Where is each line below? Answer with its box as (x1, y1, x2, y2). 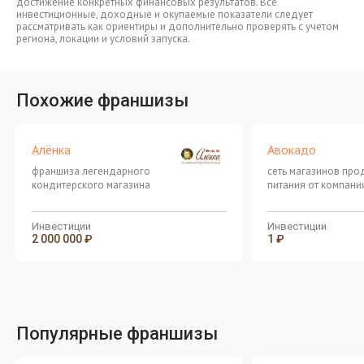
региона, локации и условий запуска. (16, 32, 190, 45)
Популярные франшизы (16, 323, 218, 344)
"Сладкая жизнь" (267, 192, 346, 206)
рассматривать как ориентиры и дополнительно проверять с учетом (16, 19, 339, 33)
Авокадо (267, 141, 316, 158)
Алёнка (32, 141, 71, 158)
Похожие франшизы (16, 90, 188, 110)
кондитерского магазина (32, 178, 150, 192)
